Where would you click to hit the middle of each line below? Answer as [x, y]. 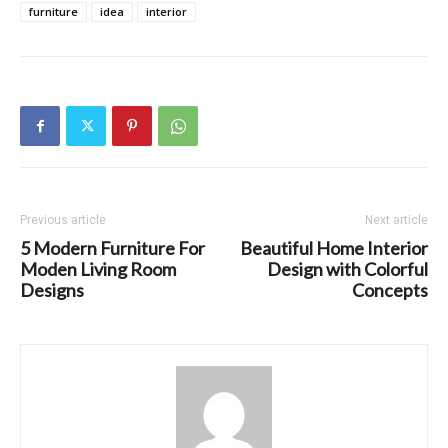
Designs [52, 290]
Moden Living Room [98, 269]
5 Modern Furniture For [112, 248]
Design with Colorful [347, 269]
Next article [396, 220]
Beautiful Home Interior [334, 248]
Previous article [63, 220]
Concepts [390, 290]
